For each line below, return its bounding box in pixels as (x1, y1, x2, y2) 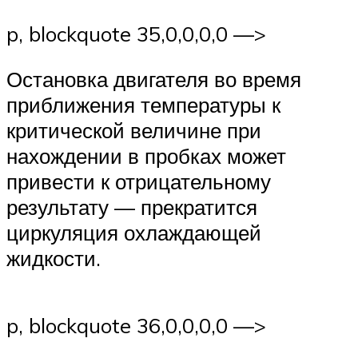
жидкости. (6, 245, 101, 272)
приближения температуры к (6, 92, 280, 118)
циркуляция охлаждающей (6, 220, 261, 246)
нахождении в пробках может (6, 143, 286, 169)
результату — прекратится (6, 194, 257, 221)
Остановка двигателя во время (6, 66, 301, 93)
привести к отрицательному (6, 169, 271, 195)
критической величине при (6, 117, 261, 144)
